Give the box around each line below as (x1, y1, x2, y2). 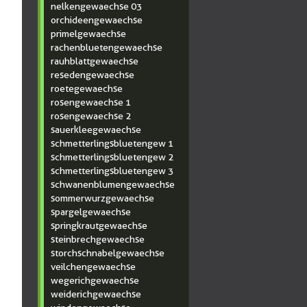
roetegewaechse (51, 83, 123, 94)
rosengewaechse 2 (51, 110, 131, 121)
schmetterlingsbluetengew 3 (51, 165, 173, 176)
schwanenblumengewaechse (51, 179, 175, 190)
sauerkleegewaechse (51, 124, 141, 135)
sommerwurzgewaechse (51, 193, 154, 204)
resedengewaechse (51, 69, 134, 80)
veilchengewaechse (51, 261, 136, 272)
